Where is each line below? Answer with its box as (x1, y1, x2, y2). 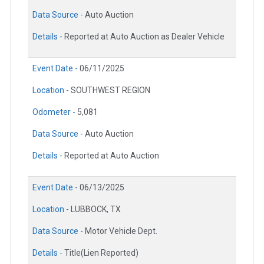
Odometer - (32, 107, 77, 117)
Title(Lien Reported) (64, 247, 138, 258)
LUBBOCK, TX (71, 204, 121, 214)
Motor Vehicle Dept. (85, 226, 157, 236)
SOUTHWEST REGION (71, 85, 150, 95)
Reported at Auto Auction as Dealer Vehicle (64, 31, 225, 41)
